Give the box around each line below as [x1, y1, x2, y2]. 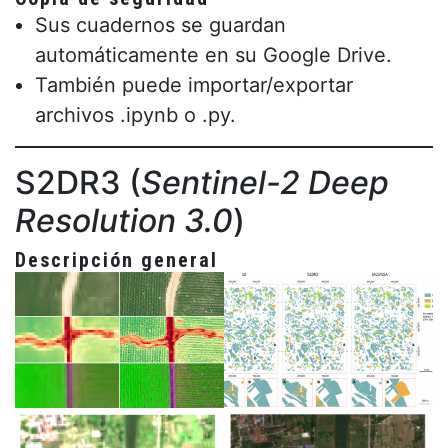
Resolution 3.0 [15, 201, 233, 241]
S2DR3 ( [15, 163, 141, 203]
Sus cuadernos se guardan [35, 13, 286, 38]
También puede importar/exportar [35, 73, 353, 98]
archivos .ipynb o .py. [35, 103, 236, 128]
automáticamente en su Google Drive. [35, 43, 392, 68]
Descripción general [15, 248, 218, 273]
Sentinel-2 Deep [141, 163, 389, 203]
